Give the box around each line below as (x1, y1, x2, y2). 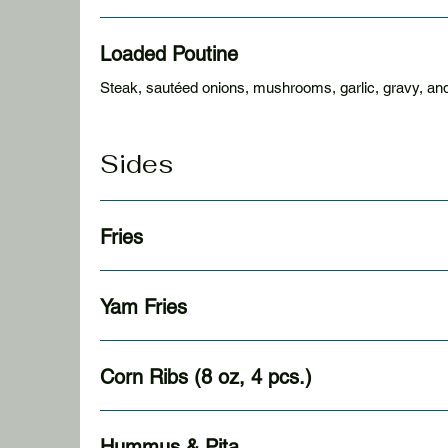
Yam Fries (100, 295, 187, 319)
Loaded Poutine (100, 42, 238, 66)
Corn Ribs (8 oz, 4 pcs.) (100, 365, 312, 389)
